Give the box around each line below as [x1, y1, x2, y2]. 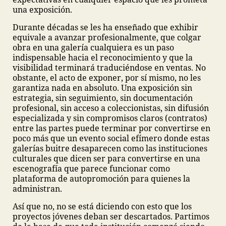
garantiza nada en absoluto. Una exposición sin [13, 82, 192, 93]
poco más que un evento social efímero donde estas [13, 133, 209, 144]
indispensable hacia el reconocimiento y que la [13, 52, 193, 63]
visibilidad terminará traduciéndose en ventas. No [13, 62, 206, 73]
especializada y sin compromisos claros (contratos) [13, 112, 207, 124]
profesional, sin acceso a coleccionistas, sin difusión [13, 102, 209, 114]
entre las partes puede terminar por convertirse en [13, 123, 210, 134]
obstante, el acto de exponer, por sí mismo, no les [13, 72, 201, 83]
